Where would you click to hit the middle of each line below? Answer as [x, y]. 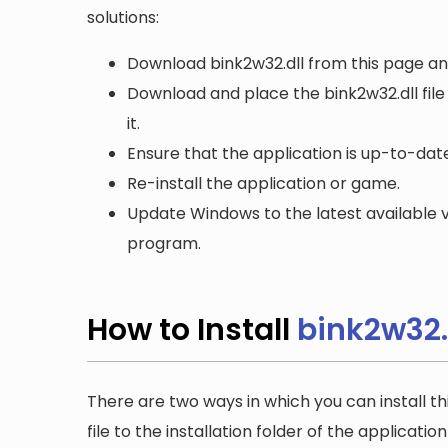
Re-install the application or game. [263, 183]
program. [164, 243]
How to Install [192, 329]
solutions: [123, 17]
